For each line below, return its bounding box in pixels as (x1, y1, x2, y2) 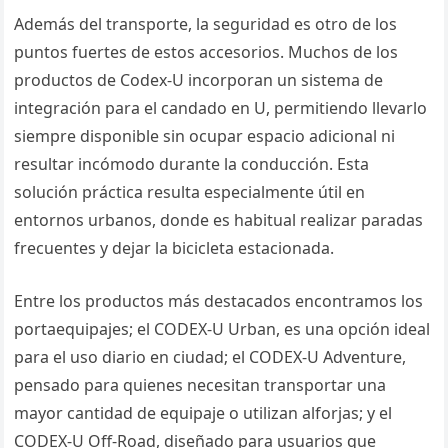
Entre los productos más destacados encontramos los (14, 290, 424, 313)
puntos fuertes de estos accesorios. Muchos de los (14, 41, 399, 64)
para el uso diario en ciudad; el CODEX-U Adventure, (14, 346, 407, 369)
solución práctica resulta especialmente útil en (14, 181, 366, 204)
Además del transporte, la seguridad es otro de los (14, 13, 398, 36)
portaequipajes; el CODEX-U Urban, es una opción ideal (14, 318, 431, 341)
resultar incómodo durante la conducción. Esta (14, 153, 370, 176)
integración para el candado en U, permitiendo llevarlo (14, 97, 428, 120)
